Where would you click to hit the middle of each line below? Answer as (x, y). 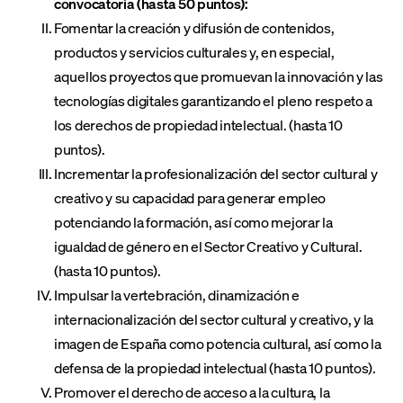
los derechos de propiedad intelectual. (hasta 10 (198, 125)
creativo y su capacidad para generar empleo (190, 198)
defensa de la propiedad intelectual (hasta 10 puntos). (215, 368)
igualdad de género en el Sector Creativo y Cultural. (208, 246)
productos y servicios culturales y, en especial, (194, 52)
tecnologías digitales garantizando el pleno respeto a (214, 101)
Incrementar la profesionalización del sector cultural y (216, 174)
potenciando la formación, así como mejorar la (193, 222)
